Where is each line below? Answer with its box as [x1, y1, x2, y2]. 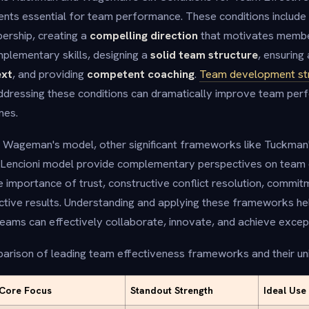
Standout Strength [130, 284, 213, 297]
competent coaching [87, 66, 195, 81]
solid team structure [150, 47, 258, 62]
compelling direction [90, 28, 198, 43]
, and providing [12, 66, 87, 81]
